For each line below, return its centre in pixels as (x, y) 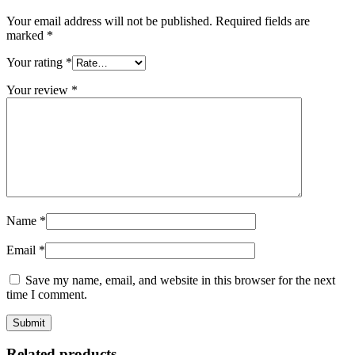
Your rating (36, 62)
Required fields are (263, 21)
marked (27, 35)
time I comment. (47, 294)
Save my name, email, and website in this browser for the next (180, 280)
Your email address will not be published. (109, 21)
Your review (39, 90)
